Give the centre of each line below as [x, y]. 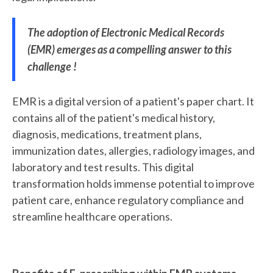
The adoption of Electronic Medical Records [126, 33]
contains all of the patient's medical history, [114, 118]
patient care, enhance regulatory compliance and [128, 200]
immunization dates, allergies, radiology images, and [133, 151]
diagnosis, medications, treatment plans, [107, 134]
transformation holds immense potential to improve [133, 184]
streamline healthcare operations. [92, 217]
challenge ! [52, 67]
